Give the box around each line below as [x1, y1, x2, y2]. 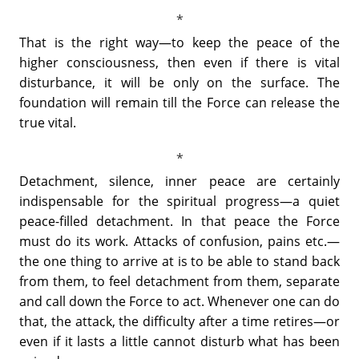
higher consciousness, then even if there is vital [19, 53, 340, 71]
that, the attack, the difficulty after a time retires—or [19, 312, 340, 330]
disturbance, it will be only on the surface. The [19, 73, 340, 91]
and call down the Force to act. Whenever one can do [19, 292, 340, 310]
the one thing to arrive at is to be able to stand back [19, 252, 340, 270]
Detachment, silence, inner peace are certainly [19, 171, 340, 190]
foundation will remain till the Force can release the [19, 93, 340, 111]
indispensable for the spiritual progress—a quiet [19, 192, 340, 210]
